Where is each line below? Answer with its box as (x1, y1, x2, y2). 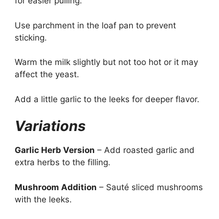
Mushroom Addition (15, 182, 97, 192)
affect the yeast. (15, 69, 79, 79)
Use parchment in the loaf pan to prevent (15, 20, 176, 30)
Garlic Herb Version (15, 145, 95, 155)
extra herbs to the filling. (15, 157, 110, 167)
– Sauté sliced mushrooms (97, 182, 203, 192)
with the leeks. (15, 194, 72, 204)
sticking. (15, 32, 47, 43)
